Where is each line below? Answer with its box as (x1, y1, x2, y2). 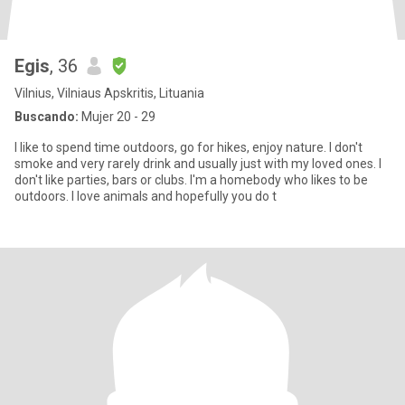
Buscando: (14, 109, 79, 124)
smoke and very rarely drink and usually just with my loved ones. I (14, 156, 381, 171)
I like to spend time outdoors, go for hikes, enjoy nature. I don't (14, 140, 363, 155)
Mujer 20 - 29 (79, 109, 155, 124)
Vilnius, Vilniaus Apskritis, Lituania (14, 86, 204, 100)
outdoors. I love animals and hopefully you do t (14, 189, 277, 203)
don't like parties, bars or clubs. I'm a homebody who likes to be (14, 173, 368, 187)
